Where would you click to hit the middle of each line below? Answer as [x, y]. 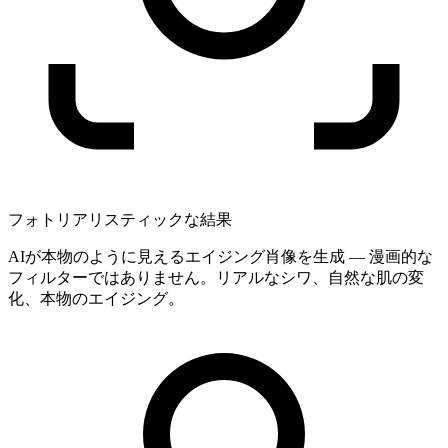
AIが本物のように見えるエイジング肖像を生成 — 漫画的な [220, 256]
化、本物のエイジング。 [96, 298]
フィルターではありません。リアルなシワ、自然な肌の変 [216, 277]
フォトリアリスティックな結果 [120, 219]
